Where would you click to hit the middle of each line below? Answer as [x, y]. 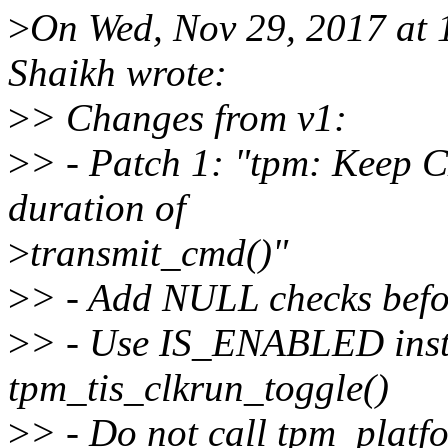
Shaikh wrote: [117, 73]
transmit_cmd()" [159, 253]
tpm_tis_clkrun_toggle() [198, 388]
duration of [97, 208]
